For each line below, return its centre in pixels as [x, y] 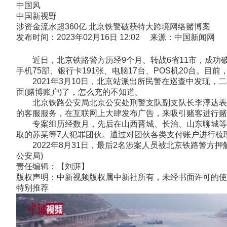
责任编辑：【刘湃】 [53, 166]
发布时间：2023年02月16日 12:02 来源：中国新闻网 [116, 37]
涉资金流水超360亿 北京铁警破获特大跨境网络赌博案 [113, 27]
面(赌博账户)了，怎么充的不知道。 [80, 92]
